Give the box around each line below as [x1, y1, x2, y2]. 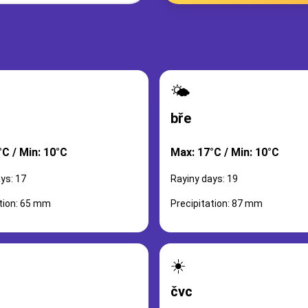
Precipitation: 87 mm [170, 198, 263, 209]
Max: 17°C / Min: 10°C [170, 146, 279, 159]
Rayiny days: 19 [170, 173, 238, 184]
